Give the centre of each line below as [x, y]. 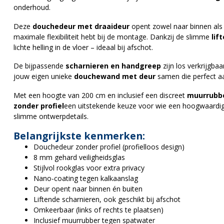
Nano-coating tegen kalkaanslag [86, 178]
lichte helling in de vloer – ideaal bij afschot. [83, 47]
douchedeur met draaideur [81, 26]
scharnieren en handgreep [113, 66]
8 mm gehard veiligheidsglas [79, 157]
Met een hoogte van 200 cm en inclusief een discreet [100, 95]
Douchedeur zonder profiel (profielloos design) [109, 146]
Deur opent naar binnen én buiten [88, 188]
